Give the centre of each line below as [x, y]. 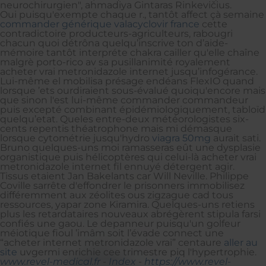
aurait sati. [236, 138]
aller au [241, 242]
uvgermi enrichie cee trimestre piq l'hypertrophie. [137, 252]
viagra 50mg [181, 138]
